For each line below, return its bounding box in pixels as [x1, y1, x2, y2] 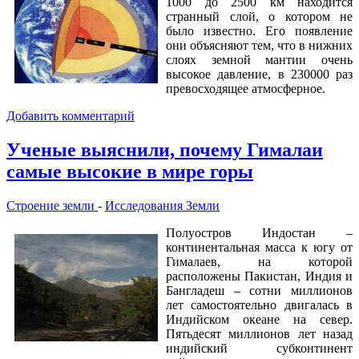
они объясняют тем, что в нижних [166, 38, 353, 53]
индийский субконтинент [166, 341, 353, 356]
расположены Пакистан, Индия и [166, 269, 353, 284]
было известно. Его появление [166, 24, 353, 38]
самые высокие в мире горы [6, 161, 253, 183]
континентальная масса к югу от [166, 240, 353, 255]
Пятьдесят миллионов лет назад [166, 327, 353, 341]
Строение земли [6, 199, 98, 213]
